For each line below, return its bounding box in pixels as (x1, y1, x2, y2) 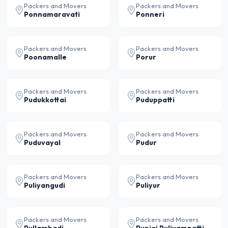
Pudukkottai (24, 95, 66, 104)
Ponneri (136, 10, 164, 19)
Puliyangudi (24, 181, 65, 190)
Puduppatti (136, 95, 175, 104)
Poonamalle (24, 52, 67, 62)
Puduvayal (24, 138, 61, 147)
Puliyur (136, 181, 160, 190)
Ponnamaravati (24, 10, 80, 19)
